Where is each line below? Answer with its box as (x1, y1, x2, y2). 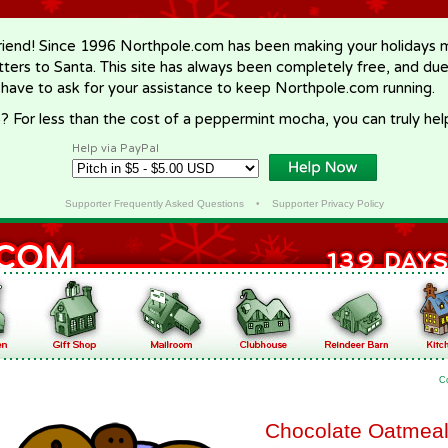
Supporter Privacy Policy (271, 198, 384, 209)
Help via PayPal (72, 142, 159, 155)
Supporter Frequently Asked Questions (64, 198, 244, 209)
